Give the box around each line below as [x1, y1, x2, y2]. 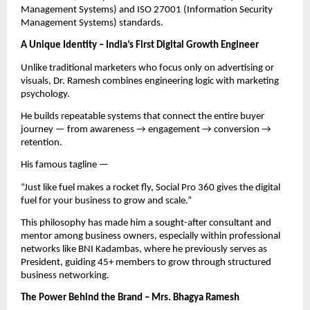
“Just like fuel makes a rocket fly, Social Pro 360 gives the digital [21, 182, 280, 193]
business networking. [21, 271, 109, 282]
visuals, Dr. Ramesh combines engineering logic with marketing [21, 75, 279, 86]
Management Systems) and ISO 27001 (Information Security [21, 5, 273, 16]
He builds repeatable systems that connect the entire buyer [21, 111, 264, 122]
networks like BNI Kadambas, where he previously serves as [21, 244, 267, 255]
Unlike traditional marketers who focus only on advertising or [21, 62, 274, 73]
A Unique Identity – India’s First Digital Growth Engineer [21, 40, 259, 51]
